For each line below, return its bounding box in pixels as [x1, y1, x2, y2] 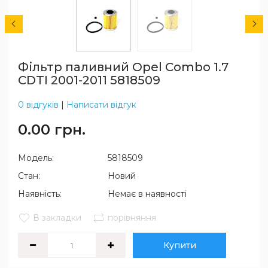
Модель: [18, 153, 54, 163]
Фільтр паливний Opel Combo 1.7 [18, 60, 229, 74]
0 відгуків [18, 99, 59, 110]
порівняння [108, 212, 156, 223]
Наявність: [18, 188, 62, 199]
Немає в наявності [108, 188, 187, 199]
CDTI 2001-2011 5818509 [18, 73, 160, 87]
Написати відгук [66, 99, 136, 110]
